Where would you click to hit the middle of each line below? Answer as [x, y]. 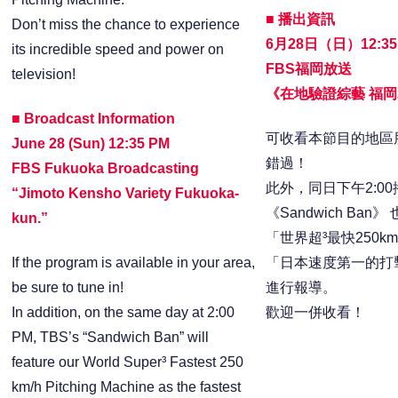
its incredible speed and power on [118, 49]
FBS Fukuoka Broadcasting [106, 168]
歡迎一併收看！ [315, 313]
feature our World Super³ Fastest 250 [128, 362]
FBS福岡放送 [308, 68]
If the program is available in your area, [134, 263]
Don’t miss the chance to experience [126, 24]
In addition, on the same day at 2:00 [123, 313]
